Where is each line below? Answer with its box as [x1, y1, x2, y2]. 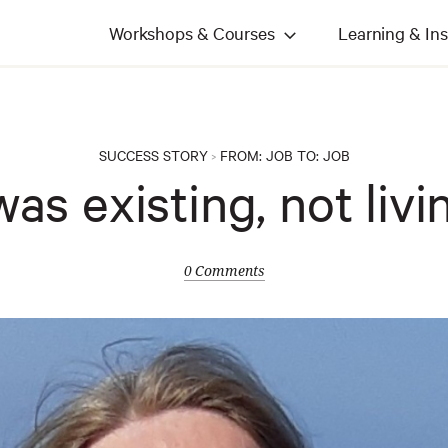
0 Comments [183, 261, 265, 280]
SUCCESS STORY [98, 145, 208, 165]
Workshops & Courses [108, 21, 275, 45]
